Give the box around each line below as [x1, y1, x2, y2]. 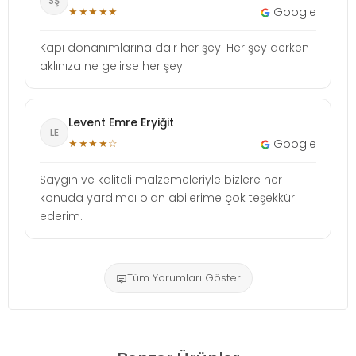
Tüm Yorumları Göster [126, 269, 241, 285]
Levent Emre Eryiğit [68, 114, 174, 130]
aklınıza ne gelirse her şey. [40, 57, 185, 74]
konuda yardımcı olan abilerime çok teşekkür [40, 189, 295, 206]
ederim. [40, 207, 83, 224]
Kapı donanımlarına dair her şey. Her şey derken [40, 39, 309, 56]
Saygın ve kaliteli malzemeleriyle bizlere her [40, 171, 282, 188]
